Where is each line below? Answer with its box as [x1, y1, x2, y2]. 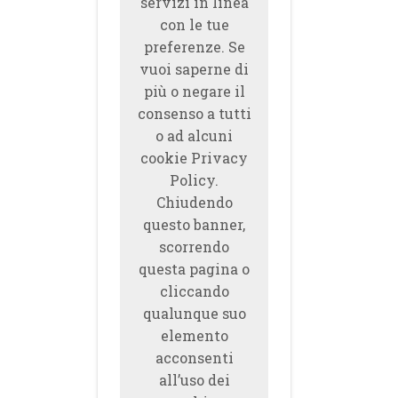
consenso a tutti [137, 104, 251, 123]
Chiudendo [155, 193, 233, 211]
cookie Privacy [140, 148, 249, 167]
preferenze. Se [143, 37, 245, 56]
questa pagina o [139, 259, 251, 278]
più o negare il [143, 82, 245, 100]
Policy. [170, 171, 219, 189]
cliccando [159, 282, 229, 300]
